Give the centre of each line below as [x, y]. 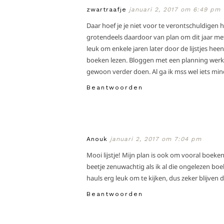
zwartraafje [106, 9]
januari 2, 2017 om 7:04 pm [156, 139]
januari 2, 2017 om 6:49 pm [175, 9]
